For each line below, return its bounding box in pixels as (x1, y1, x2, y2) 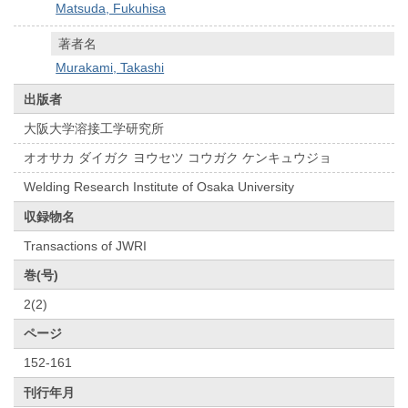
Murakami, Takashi (56, 59, 165, 75)
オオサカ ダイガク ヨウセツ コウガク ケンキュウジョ (24, 150, 332, 166)
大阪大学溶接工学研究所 (24, 120, 165, 136)
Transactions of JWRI (24, 238, 148, 253)
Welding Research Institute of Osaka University (24, 179, 295, 195)
